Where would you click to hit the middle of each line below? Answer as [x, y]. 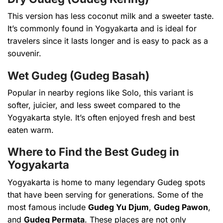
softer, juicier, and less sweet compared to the [94, 105]
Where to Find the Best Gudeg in [93, 152]
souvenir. [24, 54]
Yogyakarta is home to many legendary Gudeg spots [106, 182]
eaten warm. [31, 130]
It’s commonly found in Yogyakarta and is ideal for [102, 29]
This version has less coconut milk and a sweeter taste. [111, 16]
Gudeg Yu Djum [118, 207]
